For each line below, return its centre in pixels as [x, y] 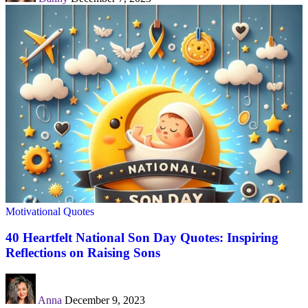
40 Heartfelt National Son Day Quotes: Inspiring [142, 238]
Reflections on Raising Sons [83, 253]
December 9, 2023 [105, 300]
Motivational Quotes [50, 211]
